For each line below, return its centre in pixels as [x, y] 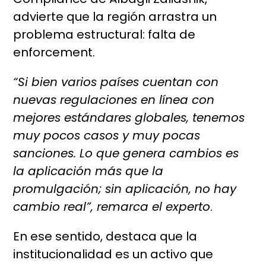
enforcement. [54, 53]
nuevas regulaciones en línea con [114, 100]
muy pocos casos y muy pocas [107, 136]
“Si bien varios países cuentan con [116, 82]
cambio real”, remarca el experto [112, 207]
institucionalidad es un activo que [113, 254]
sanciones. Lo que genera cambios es [126, 153]
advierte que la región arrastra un [115, 17]
